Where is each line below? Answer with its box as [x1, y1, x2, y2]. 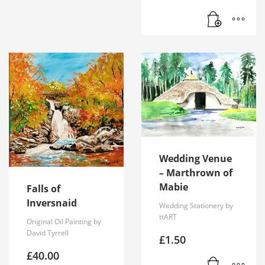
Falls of [27, 182, 60, 195]
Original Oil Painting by [27, 216, 101, 227]
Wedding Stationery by [159, 200, 233, 211]
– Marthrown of [159, 166, 232, 179]
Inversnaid [27, 196, 77, 209]
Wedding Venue [159, 151, 232, 165]
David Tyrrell [27, 227, 69, 238]
